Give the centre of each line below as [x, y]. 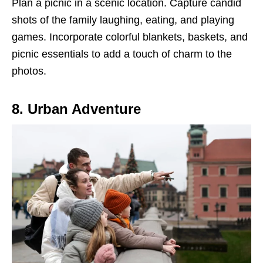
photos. [29, 71]
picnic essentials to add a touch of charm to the [122, 54]
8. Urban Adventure [76, 109]
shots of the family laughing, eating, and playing [123, 20]
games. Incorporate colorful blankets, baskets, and [130, 37]
